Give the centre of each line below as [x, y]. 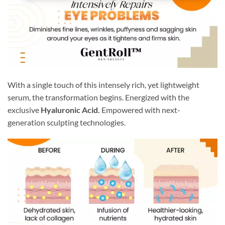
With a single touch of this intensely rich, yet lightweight [103, 84]
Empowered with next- [140, 109]
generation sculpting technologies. [67, 122]
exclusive [24, 109]
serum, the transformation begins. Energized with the [98, 97]
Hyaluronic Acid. [70, 109]
